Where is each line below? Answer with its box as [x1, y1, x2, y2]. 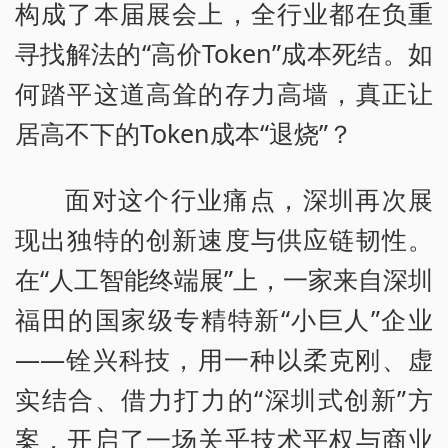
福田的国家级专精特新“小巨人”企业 [15, 301, 433, 336]
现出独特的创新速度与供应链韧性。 [15, 221, 433, 256]
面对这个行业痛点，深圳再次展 [65, 181, 433, 216]
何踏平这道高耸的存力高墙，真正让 [15, 75, 433, 110]
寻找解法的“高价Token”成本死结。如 [15, 35, 433, 70]
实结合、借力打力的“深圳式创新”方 [15, 381, 433, 416]
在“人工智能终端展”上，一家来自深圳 [15, 261, 433, 296]
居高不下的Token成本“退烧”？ [15, 115, 353, 150]
